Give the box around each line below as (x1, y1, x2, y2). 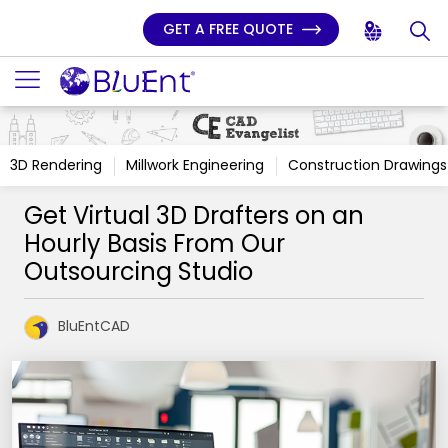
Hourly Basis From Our (24, 227, 285, 260)
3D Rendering (10, 155, 102, 175)
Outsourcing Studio (24, 255, 253, 288)
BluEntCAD (58, 316, 130, 337)
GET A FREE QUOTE (163, 19, 297, 39)
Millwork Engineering (126, 155, 264, 175)
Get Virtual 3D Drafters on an (24, 199, 364, 232)
